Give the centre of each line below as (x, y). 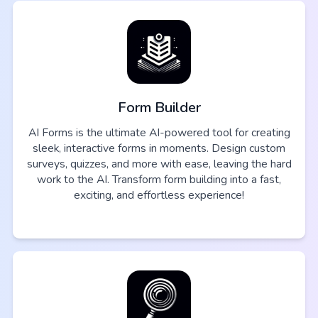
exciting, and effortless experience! (159, 196)
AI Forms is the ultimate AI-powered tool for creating (159, 133)
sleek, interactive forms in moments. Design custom (159, 149)
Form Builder (159, 108)
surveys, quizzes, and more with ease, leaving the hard (159, 164)
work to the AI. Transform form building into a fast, (159, 180)
